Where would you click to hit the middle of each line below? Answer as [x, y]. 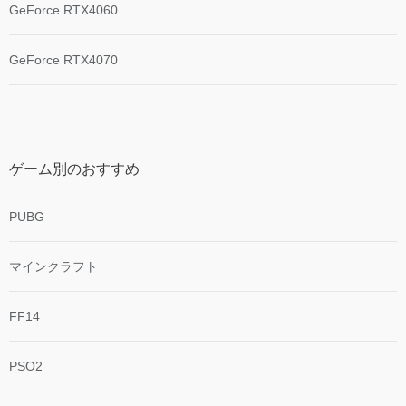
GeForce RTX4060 [63, 10]
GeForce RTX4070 [63, 60]
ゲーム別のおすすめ [74, 169]
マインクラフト [53, 267]
